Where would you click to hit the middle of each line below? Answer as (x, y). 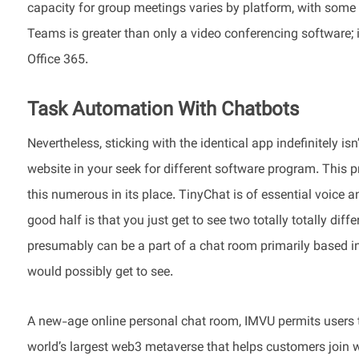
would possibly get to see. (100, 273)
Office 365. (57, 61)
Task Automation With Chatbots (163, 111)
